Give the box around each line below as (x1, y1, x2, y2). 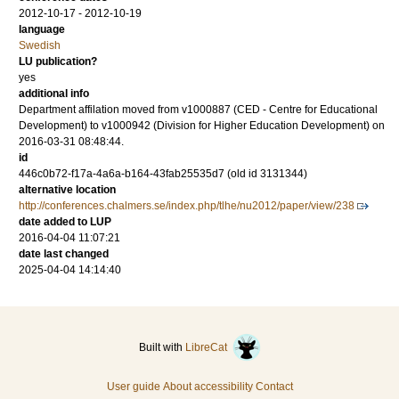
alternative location (19, 183, 116, 196)
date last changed (19, 248, 109, 260)
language (19, 23, 65, 36)
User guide (106, 380, 160, 393)
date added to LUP (19, 216, 111, 228)
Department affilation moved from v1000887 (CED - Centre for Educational (19, 103, 378, 116)
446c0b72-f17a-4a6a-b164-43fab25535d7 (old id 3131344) (19, 167, 307, 180)
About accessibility (162, 380, 253, 393)
